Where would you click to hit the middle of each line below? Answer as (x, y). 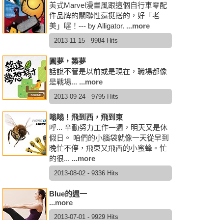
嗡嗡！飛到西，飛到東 (86, 117)
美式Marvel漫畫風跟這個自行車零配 (108, 5)
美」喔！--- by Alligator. (87, 26)
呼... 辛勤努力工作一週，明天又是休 (108, 127)
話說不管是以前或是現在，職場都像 (108, 71)
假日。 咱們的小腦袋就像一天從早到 (109, 138)
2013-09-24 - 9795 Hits (86, 96)
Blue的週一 (68, 194)
